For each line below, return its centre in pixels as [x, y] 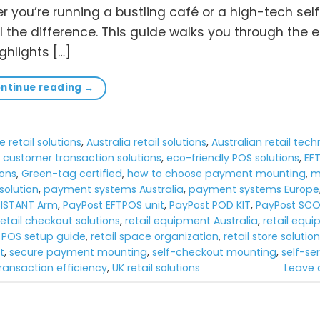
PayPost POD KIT [210, 205]
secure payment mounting [78, 252]
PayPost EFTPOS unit [114, 205]
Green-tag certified [72, 173]
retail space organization [155, 236]
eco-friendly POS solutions [233, 157]
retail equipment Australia [191, 220]
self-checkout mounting [214, 252]
